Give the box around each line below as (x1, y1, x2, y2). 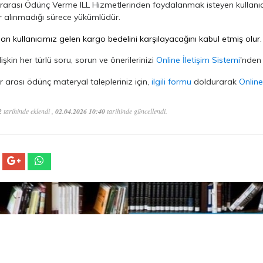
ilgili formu (151, 76, 191, 87)
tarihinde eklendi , (2, 106, 55, 116)
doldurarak (191, 76, 239, 87)
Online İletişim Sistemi (156, 55, 240, 65)
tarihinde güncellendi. (105, 106, 167, 116)
